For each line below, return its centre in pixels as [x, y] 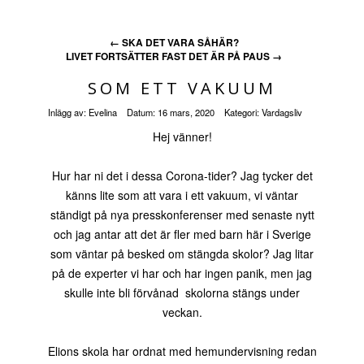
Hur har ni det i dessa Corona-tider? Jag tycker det [182, 175]
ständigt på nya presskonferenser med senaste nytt [182, 214]
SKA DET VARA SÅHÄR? [179, 42]
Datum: [142, 112]
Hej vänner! [182, 136]
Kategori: [243, 112]
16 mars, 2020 [186, 112]
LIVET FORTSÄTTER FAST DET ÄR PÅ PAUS [169, 56]
